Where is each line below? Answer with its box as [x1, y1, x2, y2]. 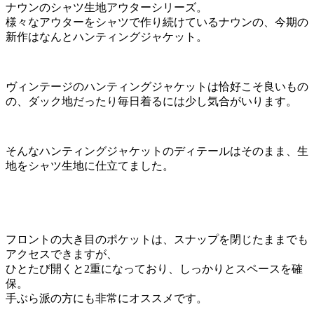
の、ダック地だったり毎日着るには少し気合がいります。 [6, 95, 297, 107]
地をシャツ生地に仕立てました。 [6, 159, 174, 172]
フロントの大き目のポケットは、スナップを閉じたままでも [6, 233, 308, 245]
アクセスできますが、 [6, 247, 118, 260]
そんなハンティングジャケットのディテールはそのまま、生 [6, 144, 308, 157]
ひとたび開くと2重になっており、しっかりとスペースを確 [6, 262, 303, 275]
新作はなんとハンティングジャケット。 [6, 30, 207, 43]
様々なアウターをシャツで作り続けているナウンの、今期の [6, 15, 308, 28]
